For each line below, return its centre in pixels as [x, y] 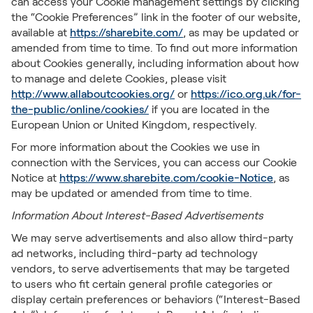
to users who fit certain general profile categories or [142, 284]
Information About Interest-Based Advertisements [137, 216]
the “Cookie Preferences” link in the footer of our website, [156, 17]
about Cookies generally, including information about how [155, 63]
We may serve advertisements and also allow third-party [152, 238]
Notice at [35, 178]
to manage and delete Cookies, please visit [119, 79]
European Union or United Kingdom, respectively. [134, 125]
